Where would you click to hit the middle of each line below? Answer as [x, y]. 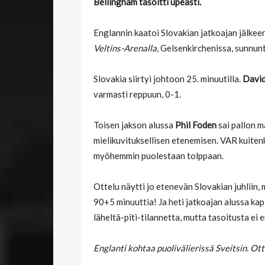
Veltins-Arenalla [125, 48]
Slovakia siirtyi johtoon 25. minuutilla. [168, 79]
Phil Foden [196, 125]
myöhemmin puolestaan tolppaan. [159, 156]
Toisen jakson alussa [134, 125]
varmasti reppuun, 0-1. [137, 94]
